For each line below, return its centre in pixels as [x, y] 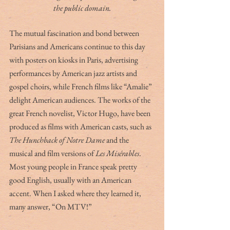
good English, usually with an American [71, 180]
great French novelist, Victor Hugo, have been [81, 113]
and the [118, 140]
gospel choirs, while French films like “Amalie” [81, 86]
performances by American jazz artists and [74, 73]
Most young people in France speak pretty [74, 166]
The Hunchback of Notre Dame [58, 140]
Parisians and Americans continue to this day [78, 46]
